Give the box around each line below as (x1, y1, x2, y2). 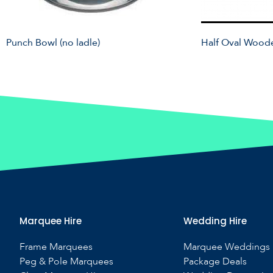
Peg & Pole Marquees (19, 255, 113, 268)
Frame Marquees (19, 240, 93, 253)
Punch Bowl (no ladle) (6, 36, 100, 49)
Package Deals (183, 255, 247, 268)
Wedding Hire (183, 214, 247, 227)
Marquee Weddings (183, 240, 270, 253)
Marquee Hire (19, 214, 82, 227)
